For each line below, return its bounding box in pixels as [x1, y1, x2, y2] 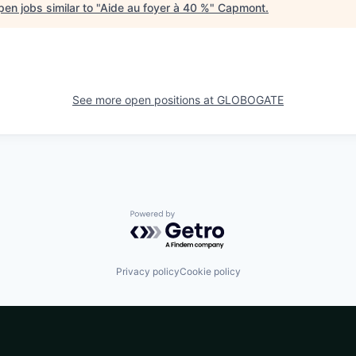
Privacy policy [115, 265, 180, 277]
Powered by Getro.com [130, 210, 269, 226]
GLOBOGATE [217, 93, 284, 107]
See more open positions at [72, 93, 217, 107]
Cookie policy [179, 265, 241, 277]
